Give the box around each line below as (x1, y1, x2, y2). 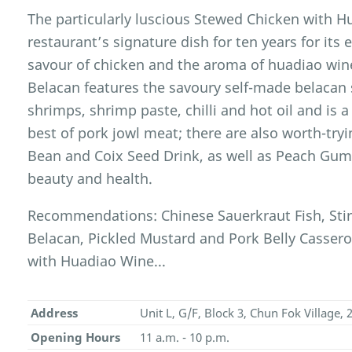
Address (30, 304, 78, 321)
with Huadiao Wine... (27, 251, 167, 270)
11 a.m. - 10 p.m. (139, 328, 229, 345)
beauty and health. (27, 169, 153, 189)
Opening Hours (30, 328, 120, 345)
